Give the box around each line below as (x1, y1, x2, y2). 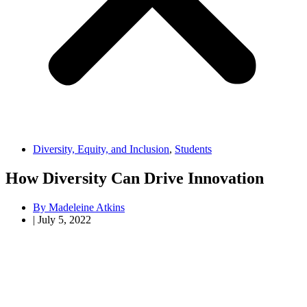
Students (175, 143, 212, 155)
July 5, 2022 (38, 213, 91, 225)
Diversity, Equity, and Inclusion (33, 143, 169, 155)
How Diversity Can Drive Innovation (5, 169, 264, 187)
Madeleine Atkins (46, 201, 125, 213)
